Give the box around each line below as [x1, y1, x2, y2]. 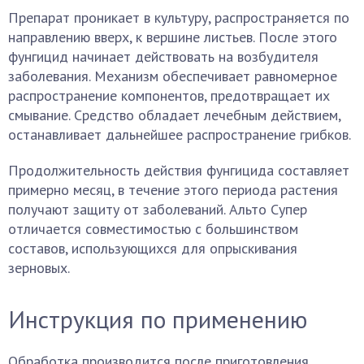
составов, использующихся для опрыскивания [8, 239, 297, 258]
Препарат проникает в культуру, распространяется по [8, 8, 349, 27]
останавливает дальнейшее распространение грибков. [8, 125, 351, 144]
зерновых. [8, 258, 70, 277]
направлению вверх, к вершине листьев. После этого [8, 28, 337, 46]
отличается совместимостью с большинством [8, 219, 298, 238]
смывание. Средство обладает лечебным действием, [8, 106, 340, 124]
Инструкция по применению [8, 303, 307, 335]
